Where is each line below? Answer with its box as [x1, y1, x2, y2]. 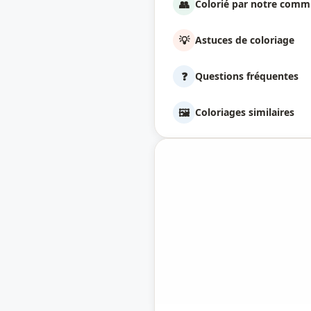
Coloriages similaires [195, 106, 294, 119]
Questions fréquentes [195, 69, 299, 83]
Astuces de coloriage [195, 33, 294, 47]
